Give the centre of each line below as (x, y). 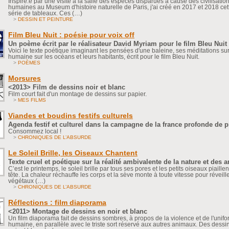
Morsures (25, 78)
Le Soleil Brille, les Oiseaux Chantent (73, 153)
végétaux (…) (27, 181)
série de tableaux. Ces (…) (45, 13)
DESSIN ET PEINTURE (45, 19)
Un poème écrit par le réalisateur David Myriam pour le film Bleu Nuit (118, 43)
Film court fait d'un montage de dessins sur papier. (77, 94)
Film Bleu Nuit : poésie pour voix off (71, 35)
